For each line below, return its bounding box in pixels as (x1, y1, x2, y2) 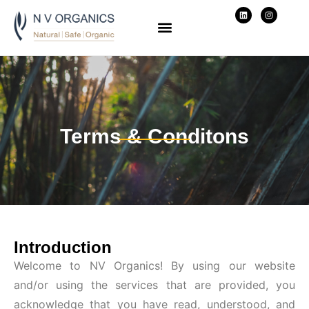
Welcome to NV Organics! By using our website (14, 259, 295, 273)
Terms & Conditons (60, 125, 249, 148)
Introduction (14, 238, 112, 257)
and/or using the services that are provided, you (14, 278, 295, 292)
